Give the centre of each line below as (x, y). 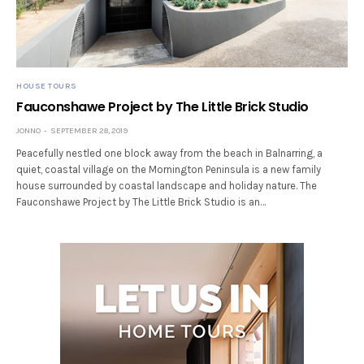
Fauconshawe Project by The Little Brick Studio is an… (141, 201)
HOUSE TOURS (47, 86)
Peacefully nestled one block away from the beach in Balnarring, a (170, 153)
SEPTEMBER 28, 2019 (89, 130)
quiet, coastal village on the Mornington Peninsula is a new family (169, 169)
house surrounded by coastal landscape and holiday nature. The (167, 185)
